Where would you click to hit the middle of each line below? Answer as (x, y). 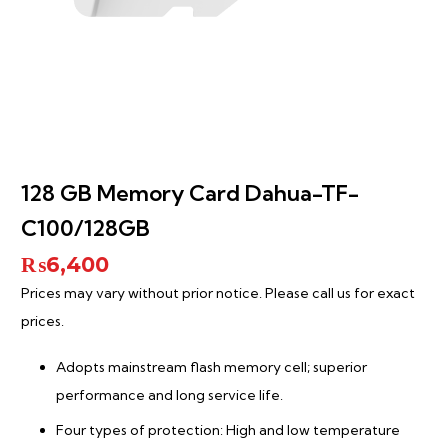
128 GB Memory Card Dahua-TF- (190, 193)
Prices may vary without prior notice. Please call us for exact (218, 293)
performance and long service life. (169, 395)
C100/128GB (85, 228)
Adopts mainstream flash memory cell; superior (211, 367)
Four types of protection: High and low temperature (228, 430)
